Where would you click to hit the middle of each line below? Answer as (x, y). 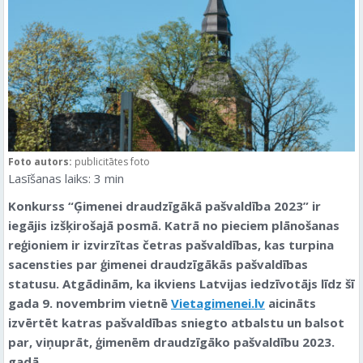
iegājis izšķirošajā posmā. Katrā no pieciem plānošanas (174, 225)
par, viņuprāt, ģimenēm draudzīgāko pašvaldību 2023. (171, 342)
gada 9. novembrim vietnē (90, 303)
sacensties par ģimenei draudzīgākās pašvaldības (158, 264)
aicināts (290, 303)
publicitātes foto (112, 161)
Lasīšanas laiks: (49, 178)
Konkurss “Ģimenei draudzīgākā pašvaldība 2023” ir (164, 205)
